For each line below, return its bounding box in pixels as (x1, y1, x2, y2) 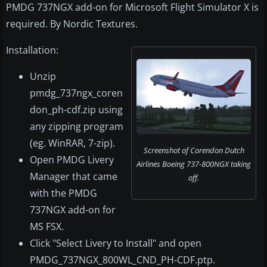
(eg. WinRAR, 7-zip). (30, 136, 115, 150)
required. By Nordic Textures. (6, 17, 138, 31)
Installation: (6, 44, 58, 57)
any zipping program (30, 120, 123, 133)
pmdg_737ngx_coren (30, 86, 123, 100)
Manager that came (30, 170, 117, 184)
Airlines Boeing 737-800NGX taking (136, 159, 251, 170)
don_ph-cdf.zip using (30, 103, 123, 117)
